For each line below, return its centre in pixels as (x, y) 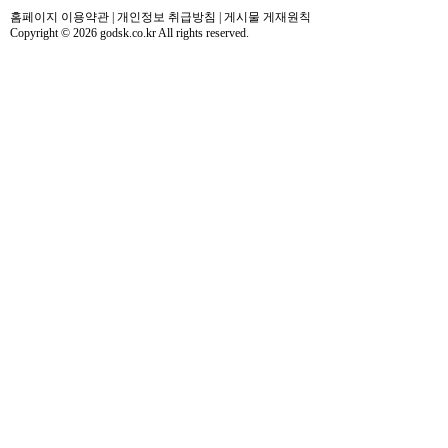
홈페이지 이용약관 (59, 17)
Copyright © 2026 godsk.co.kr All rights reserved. (129, 33)
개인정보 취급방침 (166, 17)
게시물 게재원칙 (267, 17)
